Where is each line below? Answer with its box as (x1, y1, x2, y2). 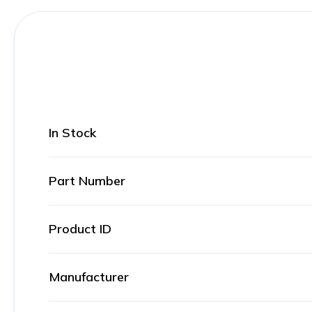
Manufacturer (49, 269, 129, 285)
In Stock (49, 125, 96, 141)
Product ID (49, 221, 111, 237)
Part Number (49, 173, 125, 189)
